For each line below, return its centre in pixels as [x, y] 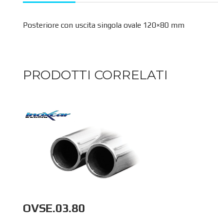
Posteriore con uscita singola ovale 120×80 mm [104, 25]
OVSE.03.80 [54, 208]
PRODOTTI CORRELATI [95, 75]
